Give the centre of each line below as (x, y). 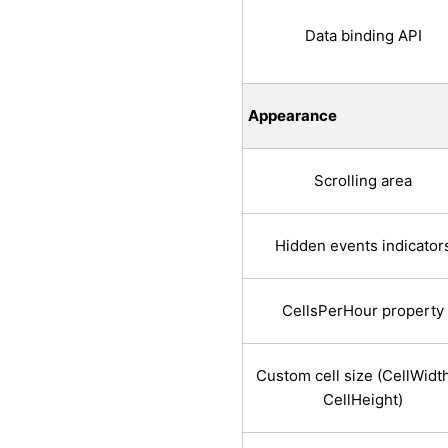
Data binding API (363, 36)
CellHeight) (363, 400)
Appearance (292, 116)
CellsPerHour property (363, 311)
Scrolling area (363, 181)
